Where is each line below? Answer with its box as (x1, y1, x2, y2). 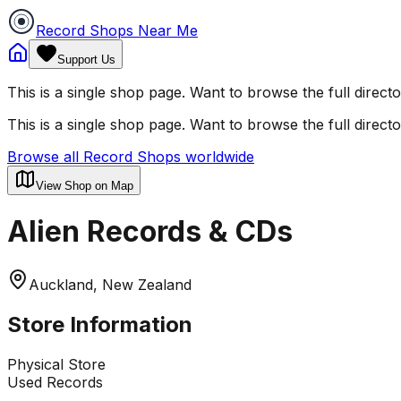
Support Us (57, 53, 115, 66)
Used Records (7, 372, 103, 391)
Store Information (7, 311, 192, 337)
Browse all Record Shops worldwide (7, 148, 254, 166)
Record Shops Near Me (36, 21, 198, 39)
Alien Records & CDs (7, 214, 293, 250)
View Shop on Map (36, 179, 133, 192)
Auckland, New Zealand (29, 275, 192, 294)
